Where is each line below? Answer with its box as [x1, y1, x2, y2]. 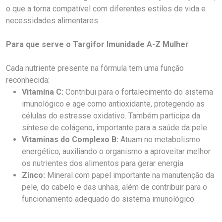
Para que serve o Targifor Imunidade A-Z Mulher [6, 40, 189, 49]
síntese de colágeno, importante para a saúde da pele [22, 123, 207, 132]
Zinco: [22, 170, 45, 180]
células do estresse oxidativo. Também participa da [22, 111, 200, 120]
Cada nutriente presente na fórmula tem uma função [6, 63, 184, 73]
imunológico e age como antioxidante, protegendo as [22, 99, 205, 109]
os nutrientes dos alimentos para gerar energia [22, 159, 183, 168]
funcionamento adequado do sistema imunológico [22, 194, 194, 204]
